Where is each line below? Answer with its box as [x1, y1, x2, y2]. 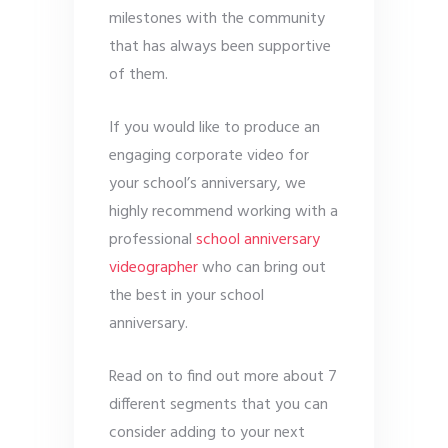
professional [109, 227, 196, 253]
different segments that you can [109, 392, 328, 418]
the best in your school [109, 283, 264, 309]
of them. [109, 62, 168, 88]
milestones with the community [109, 6, 325, 32]
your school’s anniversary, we [109, 171, 306, 197]
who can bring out [198, 255, 326, 281]
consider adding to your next [109, 420, 305, 446]
